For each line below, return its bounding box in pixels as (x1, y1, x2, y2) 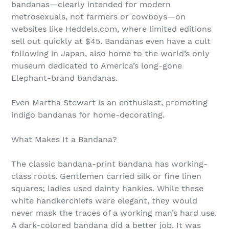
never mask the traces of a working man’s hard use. (11, 208, 217, 218)
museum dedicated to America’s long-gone (11, 61, 182, 71)
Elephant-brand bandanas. (11, 73, 118, 83)
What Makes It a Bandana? (11, 134, 117, 144)
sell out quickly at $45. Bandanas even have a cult (11, 36, 211, 46)
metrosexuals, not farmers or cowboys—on (11, 12, 186, 21)
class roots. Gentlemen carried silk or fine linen (11, 171, 201, 181)
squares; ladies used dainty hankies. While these (11, 184, 203, 193)
